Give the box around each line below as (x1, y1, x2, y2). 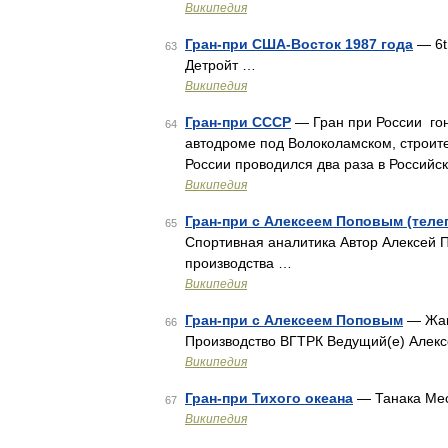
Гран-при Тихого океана (185, 390, 353, 406)
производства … (185, 255, 292, 271)
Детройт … (185, 57, 256, 73)
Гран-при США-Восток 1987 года (185, 36, 413, 52)
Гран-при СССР (185, 114, 291, 130)
